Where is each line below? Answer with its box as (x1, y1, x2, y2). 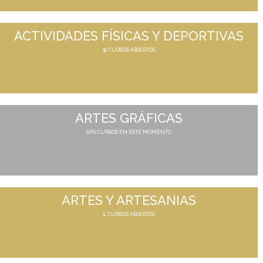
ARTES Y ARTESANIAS (62, 193, 197, 208)
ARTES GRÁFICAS (75, 110, 183, 126)
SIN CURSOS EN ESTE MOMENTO (86, 129, 172, 136)
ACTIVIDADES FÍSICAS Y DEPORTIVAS (14, 28, 244, 44)
